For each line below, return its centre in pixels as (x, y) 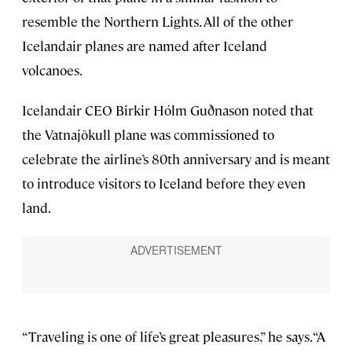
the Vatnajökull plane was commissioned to (148, 135)
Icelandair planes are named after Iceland (145, 46)
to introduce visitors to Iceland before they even (164, 183)
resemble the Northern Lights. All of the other (158, 22)
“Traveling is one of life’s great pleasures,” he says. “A (174, 336)
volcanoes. (52, 70)
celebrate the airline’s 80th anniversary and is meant (176, 159)
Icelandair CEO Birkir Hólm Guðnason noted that (168, 110)
